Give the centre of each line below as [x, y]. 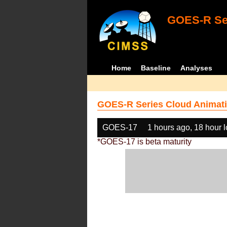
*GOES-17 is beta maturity [144, 142]
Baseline [156, 68]
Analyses [197, 68]
